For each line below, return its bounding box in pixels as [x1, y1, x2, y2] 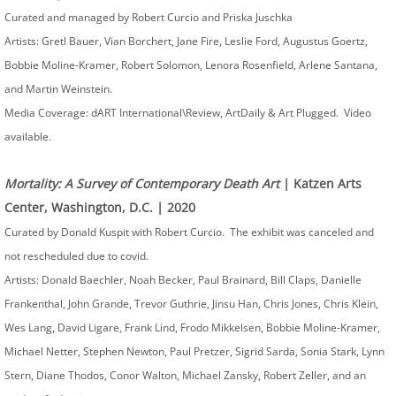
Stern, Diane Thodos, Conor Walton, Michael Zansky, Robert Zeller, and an [4, 368, 366, 383]
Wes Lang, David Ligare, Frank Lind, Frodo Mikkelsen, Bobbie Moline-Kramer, [4, 320, 380, 335]
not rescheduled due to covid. [4, 248, 151, 263]
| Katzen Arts [283, 175, 362, 192]
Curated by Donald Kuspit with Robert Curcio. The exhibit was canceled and [4, 225, 374, 240]
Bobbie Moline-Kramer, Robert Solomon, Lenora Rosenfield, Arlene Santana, [4, 57, 377, 72]
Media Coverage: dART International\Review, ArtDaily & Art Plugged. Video [4, 105, 371, 120]
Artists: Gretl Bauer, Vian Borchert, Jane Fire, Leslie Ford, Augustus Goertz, [4, 34, 368, 49]
